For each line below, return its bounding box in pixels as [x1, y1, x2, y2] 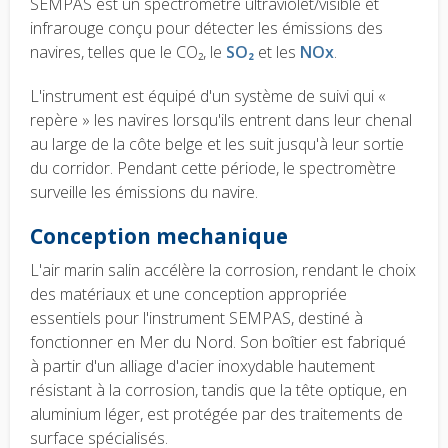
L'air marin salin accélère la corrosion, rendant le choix [30, 259, 416, 282]
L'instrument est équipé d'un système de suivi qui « [30, 85, 386, 108]
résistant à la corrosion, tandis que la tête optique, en [30, 379, 407, 402]
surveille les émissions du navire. [30, 181, 258, 204]
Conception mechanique [30, 221, 288, 250]
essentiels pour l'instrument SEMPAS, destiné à [30, 307, 363, 330]
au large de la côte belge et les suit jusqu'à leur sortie [30, 133, 404, 156]
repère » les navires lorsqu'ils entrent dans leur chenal [30, 109, 412, 132]
